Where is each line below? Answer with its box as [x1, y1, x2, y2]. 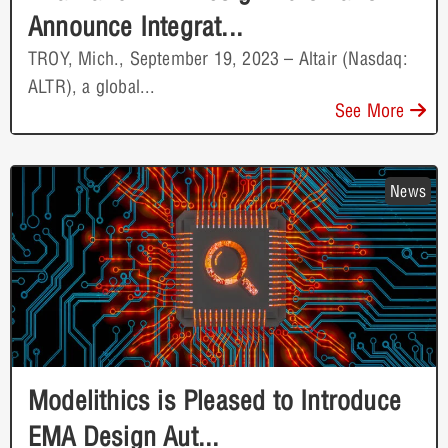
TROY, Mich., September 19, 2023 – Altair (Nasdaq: [28, 46, 408, 70]
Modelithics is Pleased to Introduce [28, 383, 402, 417]
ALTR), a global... [28, 74, 156, 98]
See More [334, 98, 410, 122]
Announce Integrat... [28, 9, 243, 43]
